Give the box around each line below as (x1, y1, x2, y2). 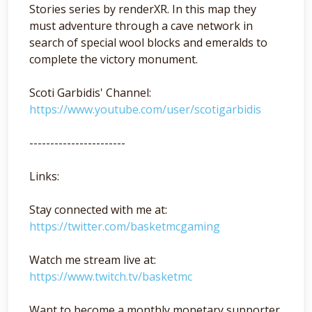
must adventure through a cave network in (29, 18, 253, 33)
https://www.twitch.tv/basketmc (29, 269, 192, 284)
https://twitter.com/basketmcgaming (29, 219, 220, 234)
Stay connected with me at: (29, 202, 167, 217)
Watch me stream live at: (29, 252, 156, 267)
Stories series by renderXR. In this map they (29, 1, 256, 17)
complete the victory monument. (29, 52, 198, 67)
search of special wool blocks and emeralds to (29, 35, 267, 50)
